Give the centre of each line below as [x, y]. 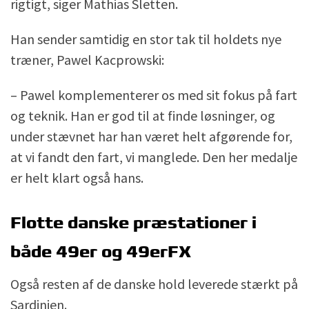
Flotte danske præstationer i [133, 223]
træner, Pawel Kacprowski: [87, 59]
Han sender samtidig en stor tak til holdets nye [146, 39]
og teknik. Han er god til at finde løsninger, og [143, 115]
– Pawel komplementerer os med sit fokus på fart [154, 94]
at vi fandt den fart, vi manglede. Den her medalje [154, 157]
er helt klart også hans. [77, 177]
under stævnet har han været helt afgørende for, [151, 136]
